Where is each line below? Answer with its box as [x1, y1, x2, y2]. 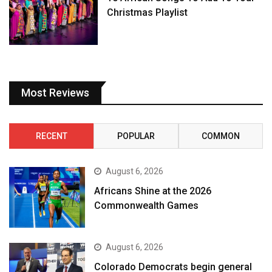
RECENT [35, 131, 67, 141]
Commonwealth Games [94, 200, 199, 212]
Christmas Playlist [107, 7, 188, 19]
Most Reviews [21, 86, 89, 100]
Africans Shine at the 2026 [94, 185, 212, 197]
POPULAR [117, 131, 155, 141]
